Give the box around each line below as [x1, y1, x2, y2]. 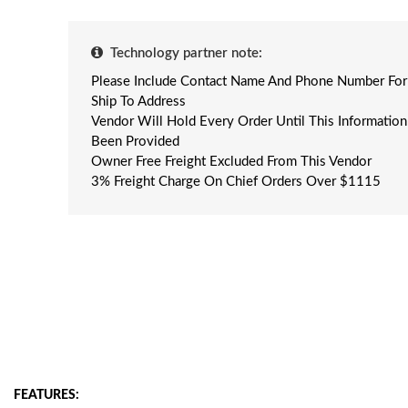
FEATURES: [14, 389, 79, 402]
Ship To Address [91, 95, 186, 108]
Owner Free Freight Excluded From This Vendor [91, 155, 372, 168]
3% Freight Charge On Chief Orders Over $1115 [91, 175, 381, 189]
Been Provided [91, 135, 179, 148]
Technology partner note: [110, 46, 262, 60]
